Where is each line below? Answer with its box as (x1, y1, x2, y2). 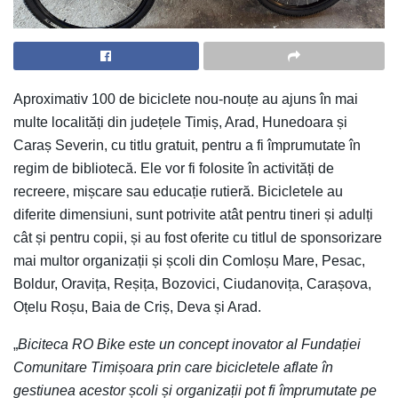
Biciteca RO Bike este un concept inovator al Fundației (18, 336, 361, 352)
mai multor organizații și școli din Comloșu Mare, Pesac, (13, 252, 365, 268)
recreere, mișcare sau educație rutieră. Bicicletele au (13, 183, 343, 199)
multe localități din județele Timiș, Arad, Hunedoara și (13, 114, 347, 130)
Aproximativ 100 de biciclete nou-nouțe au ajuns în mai (13, 91, 358, 107)
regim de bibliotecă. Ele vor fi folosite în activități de (13, 160, 334, 176)
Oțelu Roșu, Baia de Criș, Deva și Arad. (13, 298, 261, 314)
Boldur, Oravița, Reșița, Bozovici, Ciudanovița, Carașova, (13, 275, 371, 291)
